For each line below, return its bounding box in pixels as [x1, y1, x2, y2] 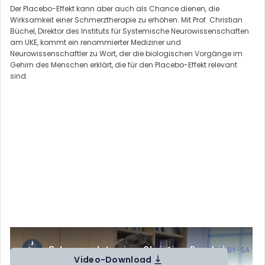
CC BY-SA [214, 245, 250, 256]
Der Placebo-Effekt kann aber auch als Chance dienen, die [10, 3, 219, 14]
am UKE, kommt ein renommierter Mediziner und [10, 37, 181, 47]
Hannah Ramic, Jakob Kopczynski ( [86, 245, 214, 256]
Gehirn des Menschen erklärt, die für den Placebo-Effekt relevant [10, 59, 237, 70]
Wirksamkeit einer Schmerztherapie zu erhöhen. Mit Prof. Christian [10, 14, 243, 25]
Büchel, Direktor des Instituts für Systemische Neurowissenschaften [10, 25, 249, 36]
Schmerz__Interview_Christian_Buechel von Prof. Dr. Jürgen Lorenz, [13, 234, 253, 244]
